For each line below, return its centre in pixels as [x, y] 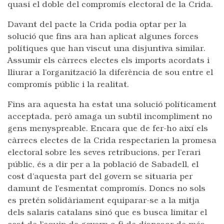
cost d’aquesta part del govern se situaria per [100, 177]
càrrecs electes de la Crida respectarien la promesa [112, 141]
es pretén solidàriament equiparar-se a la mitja [103, 201]
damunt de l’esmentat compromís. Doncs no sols [106, 189]
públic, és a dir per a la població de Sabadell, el [103, 165]
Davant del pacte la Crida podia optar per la [97, 25]
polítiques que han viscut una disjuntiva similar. [106, 49]
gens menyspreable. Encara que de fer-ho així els [108, 129]
